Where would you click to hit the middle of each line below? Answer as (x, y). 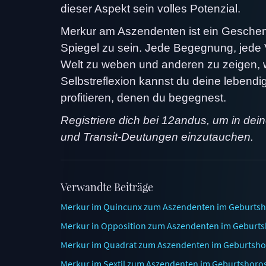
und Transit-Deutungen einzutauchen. (157, 137)
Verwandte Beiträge (107, 187)
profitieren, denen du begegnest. (143, 97)
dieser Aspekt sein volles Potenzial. (151, 8)
